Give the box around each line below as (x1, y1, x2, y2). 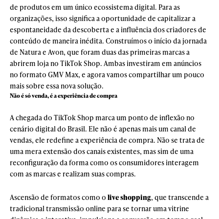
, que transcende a (151, 192, 209, 202)
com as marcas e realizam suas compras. (10, 169, 136, 178)
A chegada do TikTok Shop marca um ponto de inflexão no (10, 112, 195, 122)
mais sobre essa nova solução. (10, 81, 104, 90)
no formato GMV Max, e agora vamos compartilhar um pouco (10, 69, 204, 79)
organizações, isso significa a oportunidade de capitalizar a (10, 13, 196, 23)
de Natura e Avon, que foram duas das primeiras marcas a (10, 47, 190, 57)
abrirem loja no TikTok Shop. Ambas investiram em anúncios (10, 58, 201, 68)
